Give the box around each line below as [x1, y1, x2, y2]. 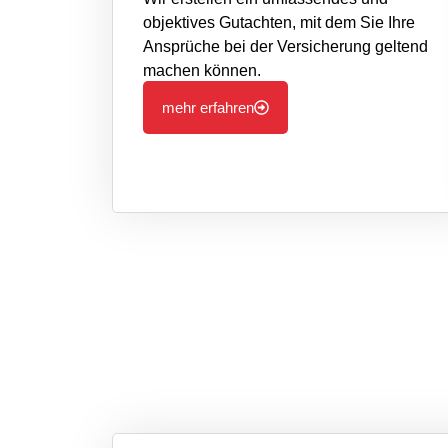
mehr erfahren [162, 98, 254, 116]
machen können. [143, 61, 261, 79]
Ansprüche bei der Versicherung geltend [143, 37, 428, 55]
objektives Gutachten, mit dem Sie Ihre [143, 13, 415, 31]
